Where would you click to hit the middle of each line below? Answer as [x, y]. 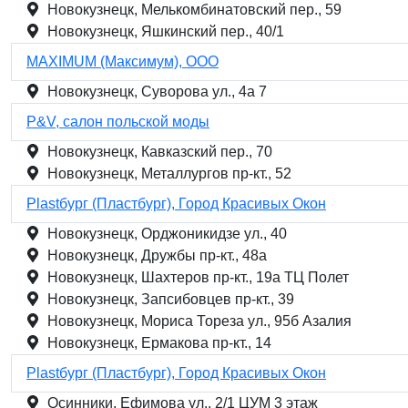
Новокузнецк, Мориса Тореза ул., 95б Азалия [199, 321]
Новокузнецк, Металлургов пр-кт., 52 [169, 173]
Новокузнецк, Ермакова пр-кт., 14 [159, 343]
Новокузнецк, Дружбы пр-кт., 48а [157, 255]
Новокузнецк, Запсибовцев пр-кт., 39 [171, 299]
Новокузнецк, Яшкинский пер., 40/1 [166, 31]
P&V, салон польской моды [118, 122]
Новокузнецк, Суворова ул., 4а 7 [157, 92]
